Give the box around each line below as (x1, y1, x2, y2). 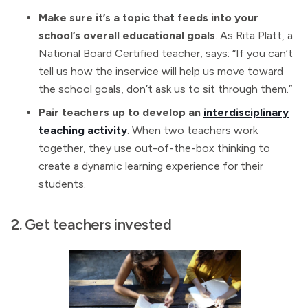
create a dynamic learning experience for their (38, 159, 263, 173)
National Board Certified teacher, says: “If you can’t (38, 47, 293, 60)
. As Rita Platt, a (215, 29, 293, 42)
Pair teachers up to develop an (38, 106, 203, 119)
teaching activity (38, 124, 127, 137)
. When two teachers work (127, 124, 258, 137)
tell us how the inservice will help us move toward (38, 65, 283, 78)
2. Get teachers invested (11, 215, 171, 233)
